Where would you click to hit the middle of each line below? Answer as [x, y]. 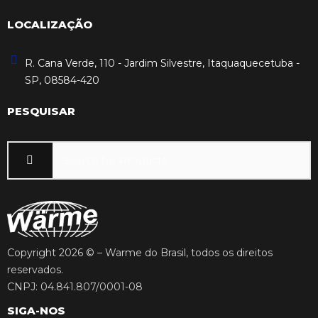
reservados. [35, 269]
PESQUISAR [41, 111]
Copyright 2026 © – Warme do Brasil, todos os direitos [140, 252]
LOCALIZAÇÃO [50, 24]
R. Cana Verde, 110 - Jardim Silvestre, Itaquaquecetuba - [162, 63]
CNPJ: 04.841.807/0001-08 [75, 286]
